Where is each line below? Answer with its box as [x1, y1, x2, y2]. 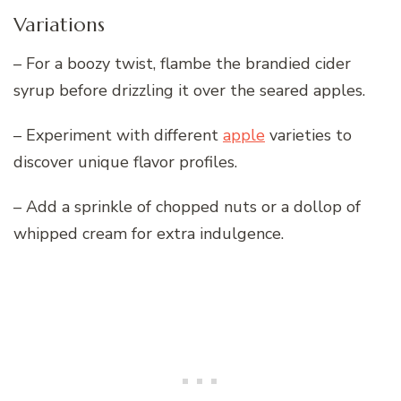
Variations [13, 13, 105, 38]
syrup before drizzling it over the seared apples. [13, 80, 365, 102]
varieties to [265, 124, 352, 147]
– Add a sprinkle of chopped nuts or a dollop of [13, 196, 361, 218]
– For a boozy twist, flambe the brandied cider [13, 53, 351, 75]
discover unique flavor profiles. [13, 151, 237, 174]
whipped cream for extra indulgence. [13, 223, 284, 245]
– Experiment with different [13, 124, 223, 147]
